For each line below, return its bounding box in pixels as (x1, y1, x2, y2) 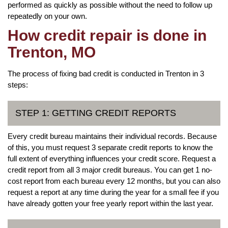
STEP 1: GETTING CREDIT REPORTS (15, 107, 176, 118)
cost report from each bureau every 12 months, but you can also (8, 176, 220, 185)
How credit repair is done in (8, 26, 207, 44)
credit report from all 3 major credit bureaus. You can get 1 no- (8, 165, 212, 174)
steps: (8, 80, 28, 89)
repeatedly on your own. (8, 11, 87, 20)
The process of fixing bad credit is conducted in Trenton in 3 (8, 69, 204, 78)
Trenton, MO (8, 43, 96, 61)
